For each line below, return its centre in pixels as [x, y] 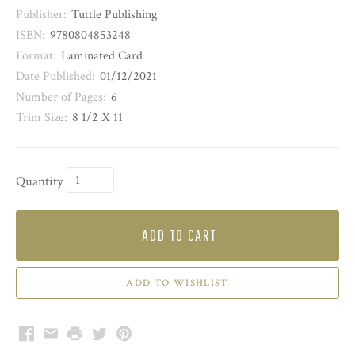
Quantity [40, 181]
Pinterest [143, 333]
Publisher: [41, 15]
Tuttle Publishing [114, 15]
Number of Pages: [61, 97]
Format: [36, 56]
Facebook [47, 333]
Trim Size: [42, 118]
